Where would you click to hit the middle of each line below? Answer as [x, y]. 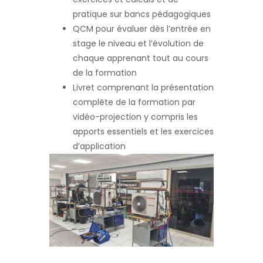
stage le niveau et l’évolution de [138, 43]
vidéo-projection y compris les [135, 117]
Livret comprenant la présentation [143, 87]
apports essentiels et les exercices [143, 131]
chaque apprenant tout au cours [141, 58]
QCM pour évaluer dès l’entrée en [142, 29]
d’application [99, 146]
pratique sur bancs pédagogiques [142, 14]
